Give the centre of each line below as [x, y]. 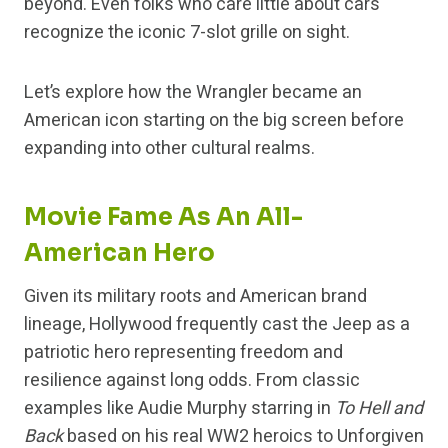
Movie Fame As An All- [163, 217]
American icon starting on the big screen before [214, 121]
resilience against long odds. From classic [192, 381]
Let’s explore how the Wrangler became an [193, 93]
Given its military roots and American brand [195, 297]
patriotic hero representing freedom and [183, 353]
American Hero [119, 253]
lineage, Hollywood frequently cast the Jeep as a [217, 325]
